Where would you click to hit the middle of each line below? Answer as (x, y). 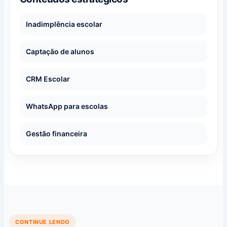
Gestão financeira (56, 133)
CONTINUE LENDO (43, 222)
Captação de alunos (60, 51)
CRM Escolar (48, 79)
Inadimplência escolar (64, 24)
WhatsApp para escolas (67, 106)
